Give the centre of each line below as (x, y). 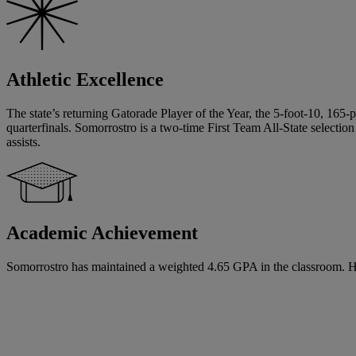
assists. (23, 142)
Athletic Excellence (85, 80)
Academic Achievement (102, 233)
